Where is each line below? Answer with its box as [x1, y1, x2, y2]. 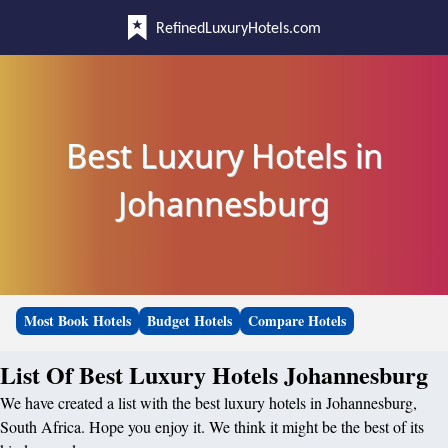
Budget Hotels [147, 310, 232, 331]
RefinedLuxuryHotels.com [155, 21, 321, 37]
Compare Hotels [248, 310, 346, 331]
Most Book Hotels [24, 310, 131, 331]
